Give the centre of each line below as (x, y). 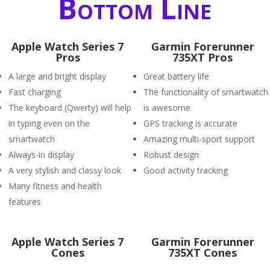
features (25, 202)
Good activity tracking (186, 170)
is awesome (167, 108)
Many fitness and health (55, 186)
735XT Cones (202, 253)
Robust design (171, 155)
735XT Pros (202, 57)
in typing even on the (49, 123)
